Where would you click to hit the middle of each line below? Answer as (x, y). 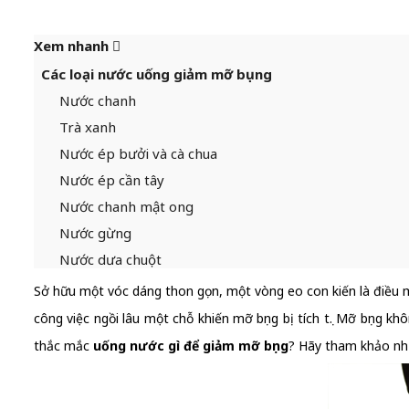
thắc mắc (63, 346)
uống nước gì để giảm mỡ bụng (191, 346)
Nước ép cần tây (112, 180)
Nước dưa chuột (110, 259)
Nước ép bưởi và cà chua (138, 153)
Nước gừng (95, 233)
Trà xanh (88, 127)
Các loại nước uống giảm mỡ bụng (157, 74)
